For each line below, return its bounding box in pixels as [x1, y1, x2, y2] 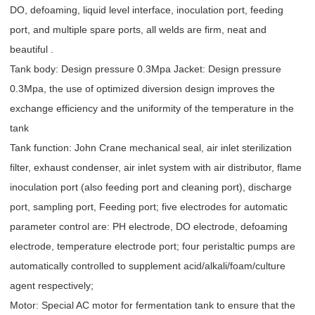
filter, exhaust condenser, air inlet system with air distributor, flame [10, 162, 302, 174]
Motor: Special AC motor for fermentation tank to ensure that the [10, 300, 295, 311]
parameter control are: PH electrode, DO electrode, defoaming [10, 221, 288, 233]
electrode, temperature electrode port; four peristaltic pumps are [10, 240, 295, 252]
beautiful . [10, 44, 53, 56]
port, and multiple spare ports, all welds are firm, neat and [10, 24, 266, 36]
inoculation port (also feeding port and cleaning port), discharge [10, 181, 292, 193]
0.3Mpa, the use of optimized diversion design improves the [10, 83, 275, 95]
